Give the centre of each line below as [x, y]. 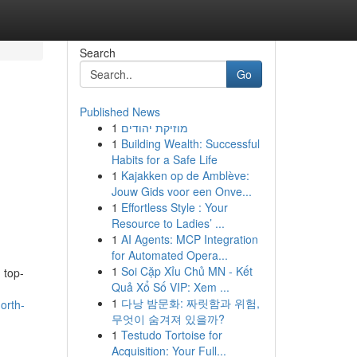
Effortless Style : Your [174, 207]
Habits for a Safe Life [164, 159]
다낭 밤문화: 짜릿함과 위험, [190, 303]
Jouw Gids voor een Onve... [181, 191]
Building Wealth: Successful [190, 143]
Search [97, 53]
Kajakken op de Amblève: [185, 175]
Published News [120, 112]
